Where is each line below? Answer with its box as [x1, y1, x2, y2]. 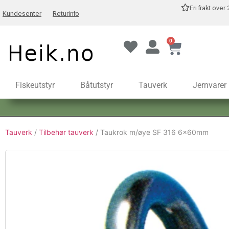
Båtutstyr [80, 80, 113, 90]
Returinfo [53, 10, 79, 17]
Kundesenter [3, 10, 41, 17]
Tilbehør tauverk [39, 128, 94, 136]
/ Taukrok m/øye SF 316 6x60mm [94, 128, 209, 136]
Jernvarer [193, 80, 226, 90]
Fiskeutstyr [15, 80, 55, 90]
